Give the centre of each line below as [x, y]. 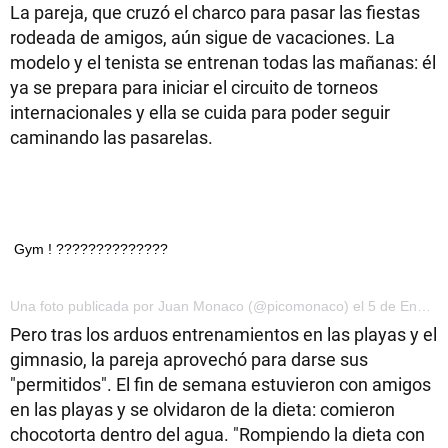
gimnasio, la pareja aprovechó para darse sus [189, 358]
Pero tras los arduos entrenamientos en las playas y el [223, 333]
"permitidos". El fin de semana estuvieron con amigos [220, 383]
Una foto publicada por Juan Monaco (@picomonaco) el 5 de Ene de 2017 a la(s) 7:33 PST [424, 305]
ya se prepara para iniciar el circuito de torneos [194, 86]
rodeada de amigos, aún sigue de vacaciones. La [202, 36]
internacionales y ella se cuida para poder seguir [200, 111]
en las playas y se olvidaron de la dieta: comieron [202, 408]
